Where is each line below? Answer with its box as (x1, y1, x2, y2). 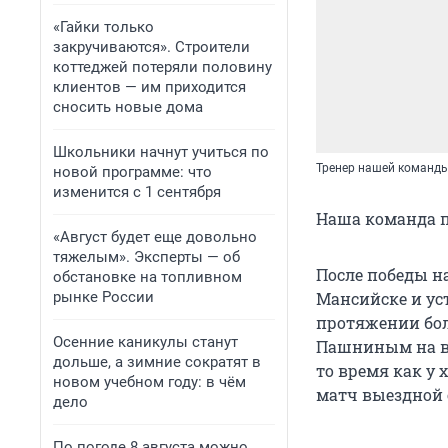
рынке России (53, 288, 154, 306)
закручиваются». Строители (53, 38, 250, 56)
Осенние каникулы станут (53, 333, 238, 351)
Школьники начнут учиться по (53, 143, 269, 161)
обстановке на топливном (53, 268, 242, 286)
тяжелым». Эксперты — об (53, 248, 240, 266)
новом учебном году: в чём (53, 373, 246, 391)
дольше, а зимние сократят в (53, 353, 261, 371)
